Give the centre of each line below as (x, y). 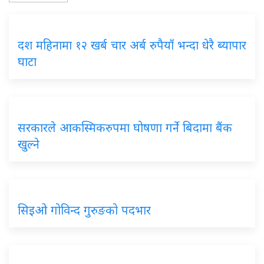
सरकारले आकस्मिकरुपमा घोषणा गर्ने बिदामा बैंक (125, 128)
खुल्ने (29, 144)
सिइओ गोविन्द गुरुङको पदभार (84, 210)
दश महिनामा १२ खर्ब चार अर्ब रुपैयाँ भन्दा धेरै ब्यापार (132, 45)
